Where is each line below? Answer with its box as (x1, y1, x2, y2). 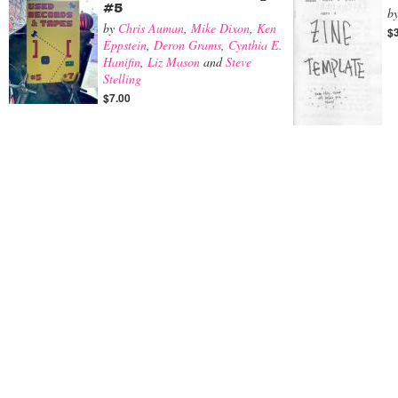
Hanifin (103, 53, 140, 70)
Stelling (103, 70, 141, 87)
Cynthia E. (228, 36, 283, 53)
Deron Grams (154, 36, 221, 53)
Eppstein (103, 36, 147, 53)
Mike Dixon (191, 20, 250, 36)
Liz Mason (147, 53, 200, 70)
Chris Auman (118, 20, 184, 36)
